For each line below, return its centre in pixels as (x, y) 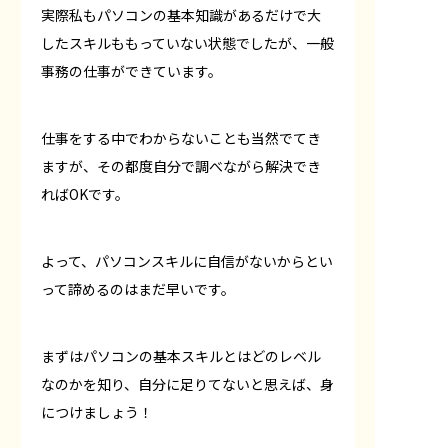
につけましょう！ (97, 411)
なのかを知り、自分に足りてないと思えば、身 (187, 383)
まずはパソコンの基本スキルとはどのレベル (181, 355)
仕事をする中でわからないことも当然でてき (181, 137)
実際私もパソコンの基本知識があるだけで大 (181, 14)
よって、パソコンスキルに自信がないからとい (187, 260)
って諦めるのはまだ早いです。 (138, 288)
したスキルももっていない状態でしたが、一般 (187, 42)
